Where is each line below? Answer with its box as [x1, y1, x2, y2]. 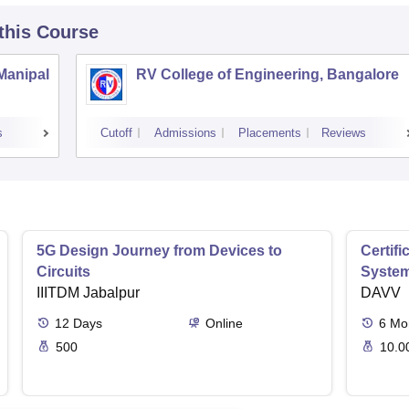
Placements [238, 126, 301, 141]
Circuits [37, 264, 90, 280]
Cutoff [100, 126, 132, 141]
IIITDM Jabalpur [37, 285, 140, 301]
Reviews [321, 126, 366, 141]
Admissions [154, 126, 216, 141]
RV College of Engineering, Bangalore [136, 67, 399, 83]
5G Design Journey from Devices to [37, 243, 282, 259]
